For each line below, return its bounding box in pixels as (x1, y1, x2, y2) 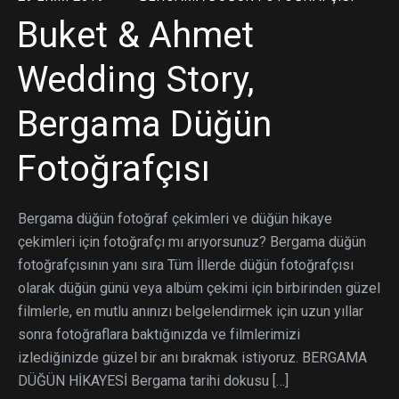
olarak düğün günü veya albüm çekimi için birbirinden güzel (18, 279, 380, 297)
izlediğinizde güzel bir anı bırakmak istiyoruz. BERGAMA (18, 348, 367, 366)
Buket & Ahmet (17, 13, 255, 56)
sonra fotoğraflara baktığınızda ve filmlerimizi (18, 325, 300, 343)
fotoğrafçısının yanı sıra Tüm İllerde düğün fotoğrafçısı (18, 256, 354, 273)
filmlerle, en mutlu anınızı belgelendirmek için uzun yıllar (18, 302, 363, 320)
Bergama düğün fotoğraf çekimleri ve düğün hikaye (18, 209, 332, 227)
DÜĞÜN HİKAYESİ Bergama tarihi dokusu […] (18, 371, 289, 389)
